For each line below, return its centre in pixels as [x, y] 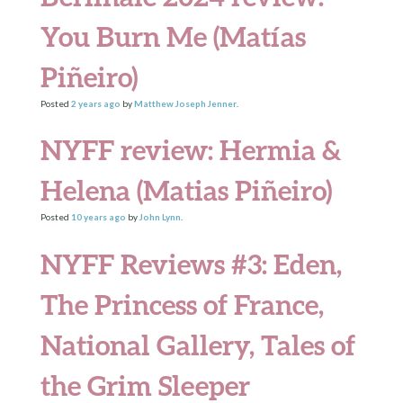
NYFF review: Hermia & [191, 150]
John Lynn [160, 217]
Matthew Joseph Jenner [185, 103]
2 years [86, 103]
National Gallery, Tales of [197, 345]
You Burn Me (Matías [173, 36]
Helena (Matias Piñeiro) [186, 191]
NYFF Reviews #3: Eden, [191, 264]
